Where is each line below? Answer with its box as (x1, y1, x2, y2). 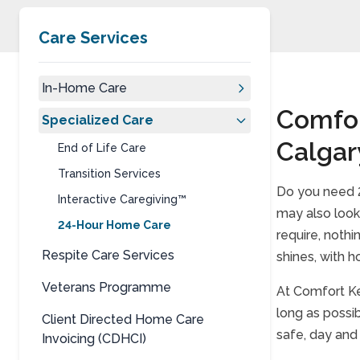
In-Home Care (42, 80, 127, 96)
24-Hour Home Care (58, 219, 171, 231)
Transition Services (58, 167, 161, 180)
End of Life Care (58, 141, 146, 154)
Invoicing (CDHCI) (42, 331, 146, 346)
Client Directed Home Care (42, 312, 204, 327)
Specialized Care (42, 112, 153, 128)
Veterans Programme (42, 280, 171, 295)
